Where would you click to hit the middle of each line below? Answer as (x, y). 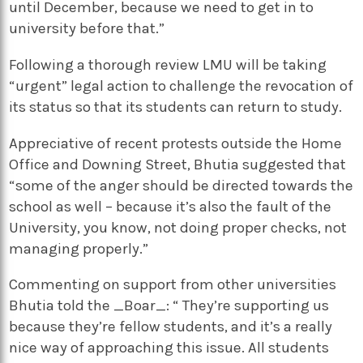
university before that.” (87, 29)
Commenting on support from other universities (173, 285)
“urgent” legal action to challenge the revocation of (181, 85)
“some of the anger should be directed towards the (181, 185)
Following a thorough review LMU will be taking (168, 64)
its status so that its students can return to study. (176, 107)
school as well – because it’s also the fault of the (171, 206)
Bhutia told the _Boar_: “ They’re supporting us (169, 306)
